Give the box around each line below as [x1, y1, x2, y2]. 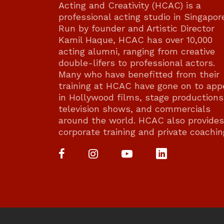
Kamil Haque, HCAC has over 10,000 [58, 34, 212, 45]
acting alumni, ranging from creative [58, 46, 215, 56]
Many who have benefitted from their [58, 69, 219, 79]
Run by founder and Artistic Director [58, 23, 214, 33]
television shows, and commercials [58, 103, 210, 114]
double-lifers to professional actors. [58, 57, 215, 68]
